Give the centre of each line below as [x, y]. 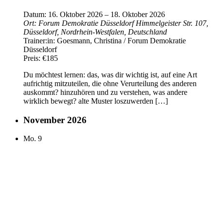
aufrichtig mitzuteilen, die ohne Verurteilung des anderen [110, 83]
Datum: [36, 14]
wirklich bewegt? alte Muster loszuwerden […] [96, 101]
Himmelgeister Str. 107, [172, 23]
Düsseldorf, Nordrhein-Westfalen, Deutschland [95, 32]
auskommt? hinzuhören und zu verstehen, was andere [105, 92]
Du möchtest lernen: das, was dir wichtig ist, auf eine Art [110, 74]
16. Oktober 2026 [75, 14]
